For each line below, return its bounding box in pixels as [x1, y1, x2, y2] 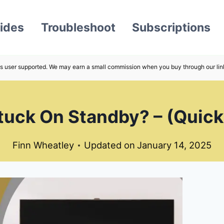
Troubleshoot [40, 20, 115, 34]
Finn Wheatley [12, 139, 74, 151]
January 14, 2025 [136, 139, 211, 151]
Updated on [84, 139, 135, 151]
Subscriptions [131, 20, 210, 34]
